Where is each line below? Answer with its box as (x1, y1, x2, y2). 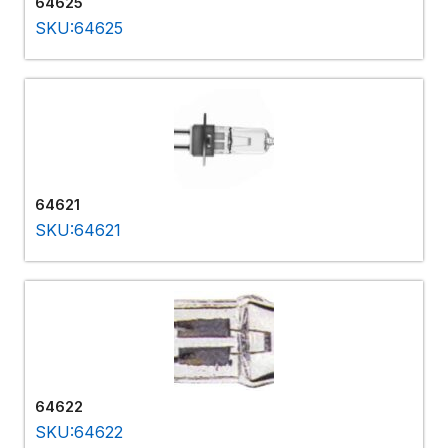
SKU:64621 (35, 219, 121, 240)
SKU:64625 (35, 17, 123, 38)
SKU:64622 (35, 421, 123, 442)
